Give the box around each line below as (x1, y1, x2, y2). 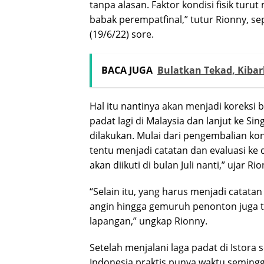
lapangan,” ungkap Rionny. (90, 214, 207, 228)
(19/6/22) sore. (90, 28, 154, 41)
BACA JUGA (101, 64, 153, 77)
